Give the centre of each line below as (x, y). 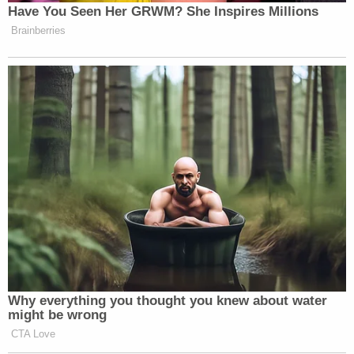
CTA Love (33, 333)
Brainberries (38, 31)
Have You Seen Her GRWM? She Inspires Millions (163, 12)
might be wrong (57, 314)
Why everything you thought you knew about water (168, 300)
